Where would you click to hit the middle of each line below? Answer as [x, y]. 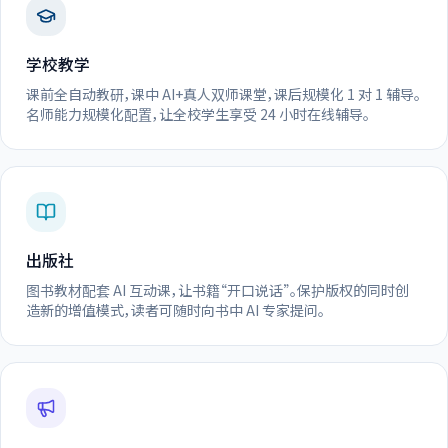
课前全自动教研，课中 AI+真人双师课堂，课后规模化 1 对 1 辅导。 [223, 93]
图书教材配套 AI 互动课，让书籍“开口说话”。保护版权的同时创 [217, 289]
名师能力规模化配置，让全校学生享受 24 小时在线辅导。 [198, 113]
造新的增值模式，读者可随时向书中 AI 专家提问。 [175, 309]
